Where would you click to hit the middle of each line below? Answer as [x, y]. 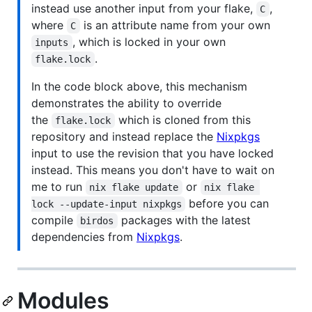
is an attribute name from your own [175, 25]
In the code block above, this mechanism [139, 87]
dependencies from [84, 237]
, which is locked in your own [149, 42]
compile [54, 220]
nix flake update [134, 188]
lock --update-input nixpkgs [107, 204]
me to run [58, 187]
